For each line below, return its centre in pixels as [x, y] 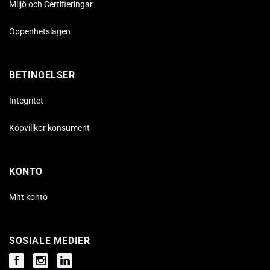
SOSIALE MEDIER [50, 240]
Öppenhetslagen [40, 31]
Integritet [26, 100]
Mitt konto [28, 197]
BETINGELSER [42, 75]
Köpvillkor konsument [49, 127]
